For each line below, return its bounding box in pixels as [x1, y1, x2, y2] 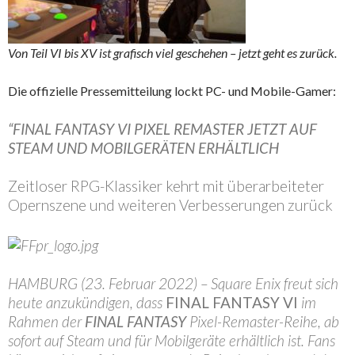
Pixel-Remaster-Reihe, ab [186, 311, 339, 330]
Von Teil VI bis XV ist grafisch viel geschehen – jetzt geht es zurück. [8, 45, 337, 61]
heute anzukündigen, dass [8, 292, 166, 311]
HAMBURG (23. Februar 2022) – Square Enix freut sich [8, 273, 338, 292]
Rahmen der [8, 311, 85, 330]
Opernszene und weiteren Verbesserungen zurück [8, 196, 333, 215]
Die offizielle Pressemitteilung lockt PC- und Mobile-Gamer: [8, 83, 336, 99]
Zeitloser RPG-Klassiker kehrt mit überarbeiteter [8, 177, 324, 196]
